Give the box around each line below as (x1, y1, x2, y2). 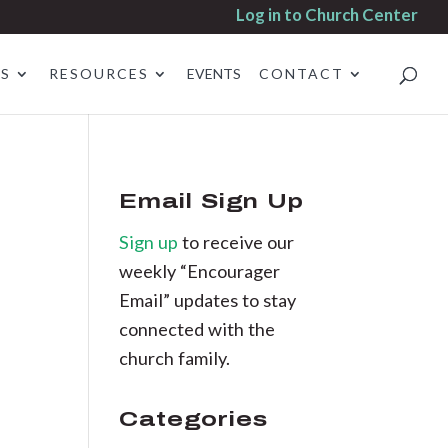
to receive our (182, 230, 295, 253)
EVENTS (187, 64, 241, 82)
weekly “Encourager (119, 259, 281, 282)
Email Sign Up (119, 189, 305, 212)
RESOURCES (49, 64, 149, 82)
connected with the (119, 317, 276, 340)
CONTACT (259, 64, 344, 82)
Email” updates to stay (119, 288, 297, 311)
